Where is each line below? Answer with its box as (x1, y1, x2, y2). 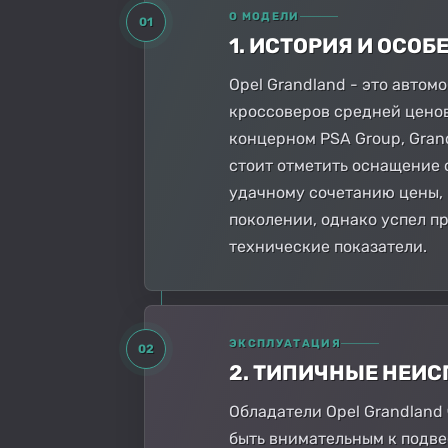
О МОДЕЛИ (229, 9, 300, 23)
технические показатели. (229, 236, 427, 256)
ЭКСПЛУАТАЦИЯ (229, 336, 341, 350)
